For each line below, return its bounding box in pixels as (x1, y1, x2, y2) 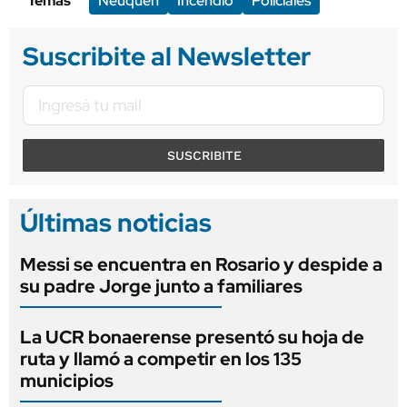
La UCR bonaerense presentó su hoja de (20, 325, 364, 350)
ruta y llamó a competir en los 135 (20, 347, 302, 372)
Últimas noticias (20, 205, 212, 241)
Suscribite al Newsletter (23, 39, 311, 74)
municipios (20, 369, 114, 393)
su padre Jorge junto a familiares (20, 274, 303, 299)
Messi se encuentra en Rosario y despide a (20, 253, 382, 277)
